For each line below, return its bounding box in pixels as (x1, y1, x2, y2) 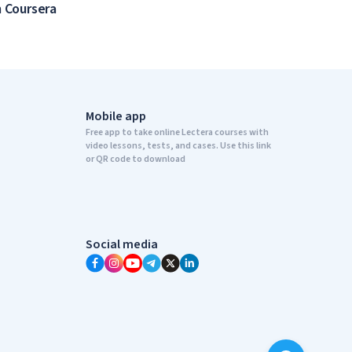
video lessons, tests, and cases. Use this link (85, 139, 271, 152)
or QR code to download (85, 152, 185, 166)
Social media (85, 236, 158, 253)
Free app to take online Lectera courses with (85, 126, 269, 139)
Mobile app (85, 108, 146, 125)
